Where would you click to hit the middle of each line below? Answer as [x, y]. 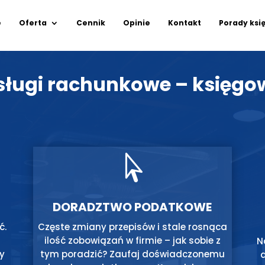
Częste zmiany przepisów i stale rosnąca [132, 227]
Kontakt [184, 22]
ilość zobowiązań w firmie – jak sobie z [132, 241]
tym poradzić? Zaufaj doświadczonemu [132, 254]
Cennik [91, 22]
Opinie [136, 22]
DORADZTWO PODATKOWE [132, 207]
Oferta [33, 22]
